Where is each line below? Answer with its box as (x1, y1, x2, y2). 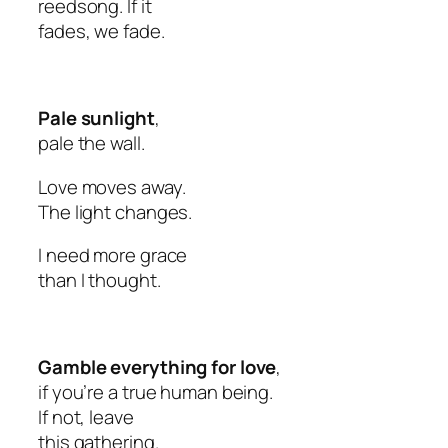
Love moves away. (38, 173, 186, 200)
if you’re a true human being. (38, 379, 274, 406)
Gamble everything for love (38, 354, 277, 381)
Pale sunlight (38, 105, 155, 132)
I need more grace (38, 242, 188, 269)
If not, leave (38, 404, 134, 431)
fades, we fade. (38, 18, 165, 45)
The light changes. (38, 198, 193, 225)
